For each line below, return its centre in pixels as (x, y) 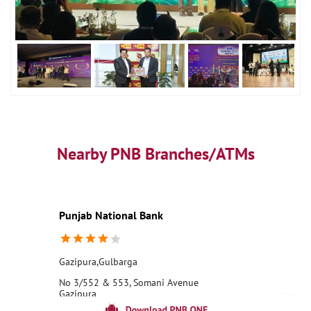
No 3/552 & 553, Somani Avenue (129, 283)
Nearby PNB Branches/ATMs (155, 154)
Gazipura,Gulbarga (98, 262)
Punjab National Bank (111, 216)
